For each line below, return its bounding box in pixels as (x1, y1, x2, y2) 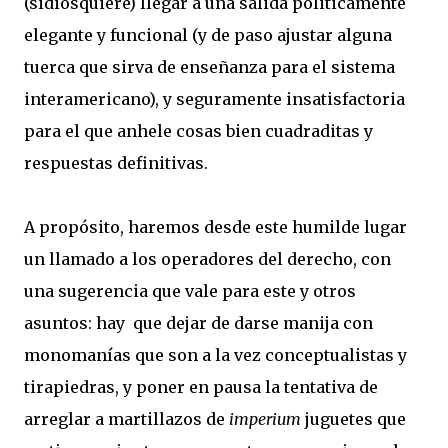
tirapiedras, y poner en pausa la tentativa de (24, 377, 378, 397)
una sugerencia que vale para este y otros (24, 281, 356, 301)
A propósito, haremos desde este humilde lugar (24, 217, 407, 237)
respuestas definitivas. (24, 153, 208, 173)
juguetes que (305, 409, 406, 429)
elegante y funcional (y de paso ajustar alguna (24, 25, 392, 45)
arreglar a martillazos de (24, 409, 229, 429)
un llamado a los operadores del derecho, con (24, 249, 391, 269)
